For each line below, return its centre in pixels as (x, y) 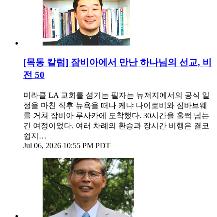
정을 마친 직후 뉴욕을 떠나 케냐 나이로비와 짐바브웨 (115, 106)
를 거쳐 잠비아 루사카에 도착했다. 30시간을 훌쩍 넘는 (116, 116)
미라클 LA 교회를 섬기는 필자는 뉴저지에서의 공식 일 (116, 95)
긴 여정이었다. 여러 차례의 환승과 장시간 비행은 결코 (116, 126)
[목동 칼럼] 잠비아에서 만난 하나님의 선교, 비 (117, 62)
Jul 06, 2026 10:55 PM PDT (67, 146)
